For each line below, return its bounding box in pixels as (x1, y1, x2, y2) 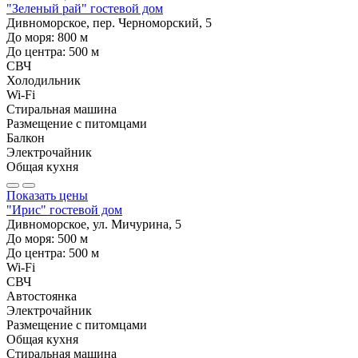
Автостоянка (6, 288, 77, 303)
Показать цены (6, 188, 88, 202)
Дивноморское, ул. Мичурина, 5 (6, 217, 181, 231)
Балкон (6, 130, 45, 145)
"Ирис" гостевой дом (6, 202, 122, 217)
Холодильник (6, 73, 81, 87)
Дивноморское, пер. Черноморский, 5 (6, 15, 212, 30)
